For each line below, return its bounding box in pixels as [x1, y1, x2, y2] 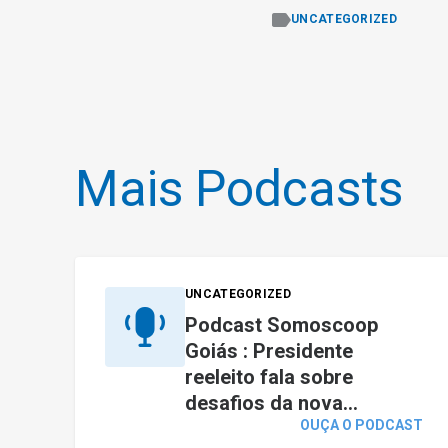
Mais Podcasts [75, 160, 403, 218]
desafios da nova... [185, 391, 358, 415]
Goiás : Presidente [185, 339, 353, 363]
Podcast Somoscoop [185, 313, 378, 337]
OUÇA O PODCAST [300, 417, 423, 433]
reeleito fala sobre [185, 365, 353, 389]
